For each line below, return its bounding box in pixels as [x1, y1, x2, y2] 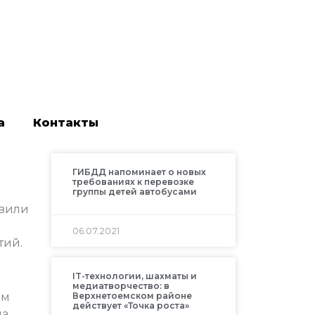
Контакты [32, 116, 98, 130]
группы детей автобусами [72, 186, 197, 198]
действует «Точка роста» [72, 300, 189, 311]
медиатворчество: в [72, 281, 169, 292]
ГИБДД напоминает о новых [72, 167, 206, 178]
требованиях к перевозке [72, 176, 194, 188]
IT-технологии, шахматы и [72, 271, 197, 282]
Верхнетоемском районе [72, 290, 192, 302]
